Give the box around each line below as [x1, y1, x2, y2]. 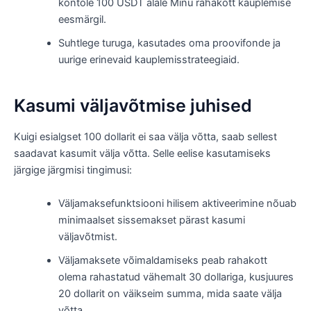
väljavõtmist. [58, 230, 117, 243]
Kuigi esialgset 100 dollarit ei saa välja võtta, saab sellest [14, 131, 277, 144]
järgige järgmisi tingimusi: [14, 164, 132, 177]
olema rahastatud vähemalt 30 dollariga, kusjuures [58, 270, 294, 283]
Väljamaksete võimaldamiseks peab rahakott [58, 253, 267, 267]
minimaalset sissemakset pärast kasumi [58, 213, 245, 226]
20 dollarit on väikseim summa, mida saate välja [58, 287, 282, 300]
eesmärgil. [58, 13, 106, 26]
